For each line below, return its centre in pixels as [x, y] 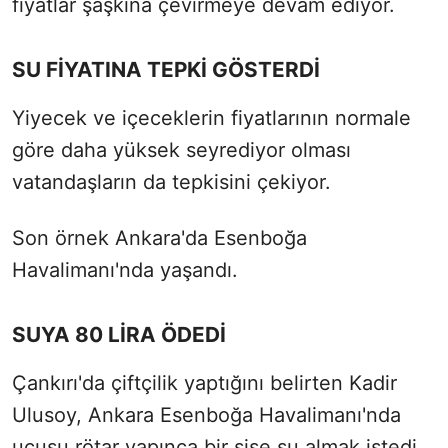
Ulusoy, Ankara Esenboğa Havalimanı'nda [206, 414]
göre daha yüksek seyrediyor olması [181, 149]
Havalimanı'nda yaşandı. [125, 269]
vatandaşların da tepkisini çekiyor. [171, 181]
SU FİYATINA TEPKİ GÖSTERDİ [166, 69]
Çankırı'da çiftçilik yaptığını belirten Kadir [204, 382]
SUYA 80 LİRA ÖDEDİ [119, 334]
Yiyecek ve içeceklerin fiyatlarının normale [211, 117]
